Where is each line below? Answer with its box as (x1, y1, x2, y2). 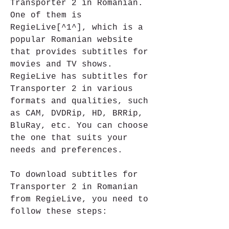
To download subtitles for (10, 170, 138, 179)
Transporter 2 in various (10, 84, 133, 94)
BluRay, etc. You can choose (10, 121, 148, 130)
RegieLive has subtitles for (10, 72, 148, 81)
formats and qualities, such (10, 97, 148, 106)
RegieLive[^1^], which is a (10, 23, 143, 32)
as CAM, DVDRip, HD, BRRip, (10, 109, 143, 118)
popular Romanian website (10, 35, 133, 44)
